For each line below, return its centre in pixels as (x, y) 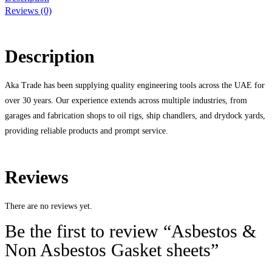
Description (50, 56)
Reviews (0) (28, 11)
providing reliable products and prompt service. (87, 131)
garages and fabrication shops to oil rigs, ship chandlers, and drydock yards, (135, 115)
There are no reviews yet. (49, 206)
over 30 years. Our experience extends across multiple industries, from (126, 100)
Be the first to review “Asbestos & (131, 231)
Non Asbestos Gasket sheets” (112, 250)
